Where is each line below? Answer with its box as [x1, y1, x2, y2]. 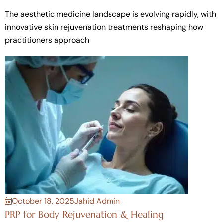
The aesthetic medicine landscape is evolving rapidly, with [5, 8, 216, 19]
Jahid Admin [74, 195, 120, 206]
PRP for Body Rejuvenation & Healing [5, 208, 164, 220]
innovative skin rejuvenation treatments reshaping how [5, 21, 203, 32]
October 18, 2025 [12, 195, 74, 206]
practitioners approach [5, 34, 89, 45]
